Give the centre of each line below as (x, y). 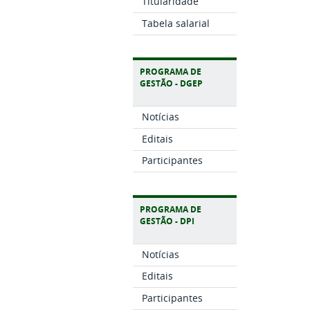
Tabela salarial (175, 23)
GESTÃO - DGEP (171, 84)
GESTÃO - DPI (167, 221)
